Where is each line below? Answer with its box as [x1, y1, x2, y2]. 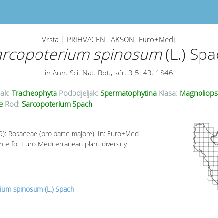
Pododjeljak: [58, 88, 98, 98]
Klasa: [158, 88, 178, 98]
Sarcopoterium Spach [19, 99, 92, 109]
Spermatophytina [98, 88, 159, 98]
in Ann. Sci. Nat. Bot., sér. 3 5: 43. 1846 [44, 68, 173, 78]
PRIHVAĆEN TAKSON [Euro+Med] [67, 35, 176, 45]
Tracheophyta [9, 88, 59, 98]
